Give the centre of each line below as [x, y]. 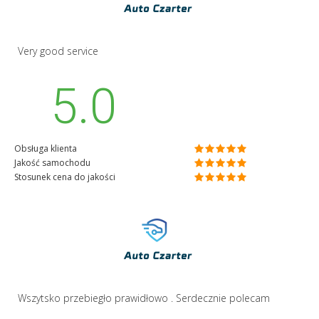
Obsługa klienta [46, 148]
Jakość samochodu [52, 162]
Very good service [58, 51]
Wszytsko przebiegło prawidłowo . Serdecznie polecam [144, 298]
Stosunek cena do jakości [65, 177]
